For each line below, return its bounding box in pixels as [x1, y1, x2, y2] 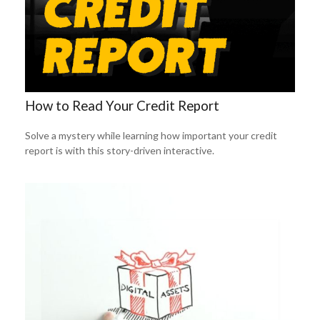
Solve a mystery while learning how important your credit [25, 129, 277, 141]
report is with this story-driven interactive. [25, 144, 214, 156]
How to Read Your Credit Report [25, 97, 219, 114]
